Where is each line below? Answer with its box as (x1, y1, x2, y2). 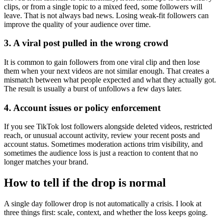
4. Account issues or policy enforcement (4, 102, 161, 113)
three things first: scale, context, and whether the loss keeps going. (4, 208, 208, 217)
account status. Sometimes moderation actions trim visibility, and (4, 140, 203, 149)
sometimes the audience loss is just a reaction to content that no (4, 149, 198, 158)
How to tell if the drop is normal (4, 176, 166, 190)
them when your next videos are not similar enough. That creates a (4, 66, 209, 75)
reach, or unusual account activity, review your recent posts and (4, 131, 200, 140)
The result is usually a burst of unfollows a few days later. (4, 84, 182, 93)
